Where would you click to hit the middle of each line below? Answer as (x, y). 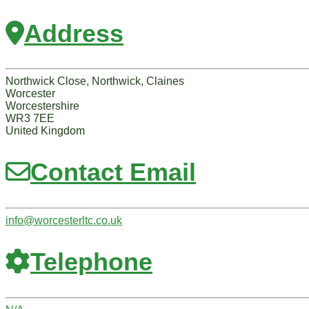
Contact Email (113, 172)
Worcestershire (42, 106)
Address (74, 33)
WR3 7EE (30, 119)
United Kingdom (45, 131)
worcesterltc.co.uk (78, 221)
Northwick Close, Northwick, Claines (95, 81)
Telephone (91, 262)
